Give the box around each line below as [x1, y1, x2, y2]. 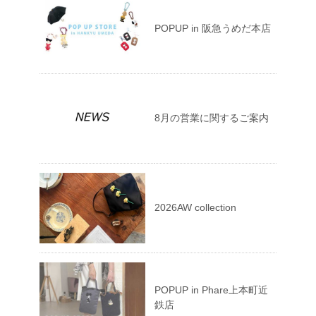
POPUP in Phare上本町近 [154, 284, 268, 296]
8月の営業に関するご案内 [154, 111, 269, 123]
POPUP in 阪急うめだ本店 [154, 22, 271, 34]
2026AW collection [154, 201, 236, 213]
